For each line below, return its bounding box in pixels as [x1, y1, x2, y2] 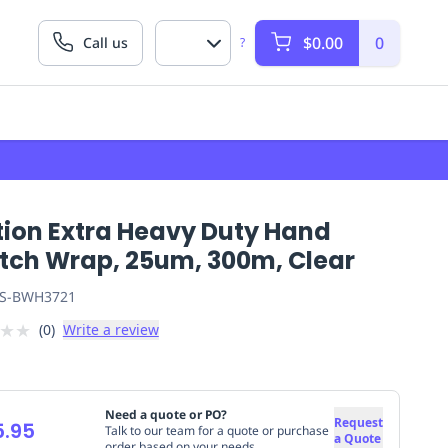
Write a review [62, 320, 159, 339]
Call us [83, 33, 128, 52]
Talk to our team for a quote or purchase [104, 421, 329, 439]
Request [333, 413, 383, 431]
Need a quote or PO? [104, 405, 227, 423]
